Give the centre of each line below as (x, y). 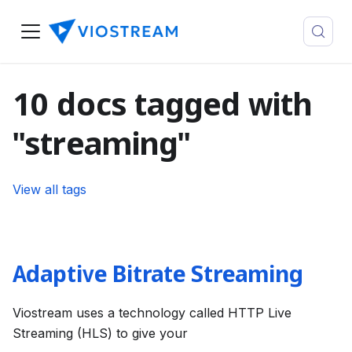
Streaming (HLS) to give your (100, 333)
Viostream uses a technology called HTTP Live (152, 313)
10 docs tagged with (162, 107)
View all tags (49, 189)
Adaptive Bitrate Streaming (158, 276)
